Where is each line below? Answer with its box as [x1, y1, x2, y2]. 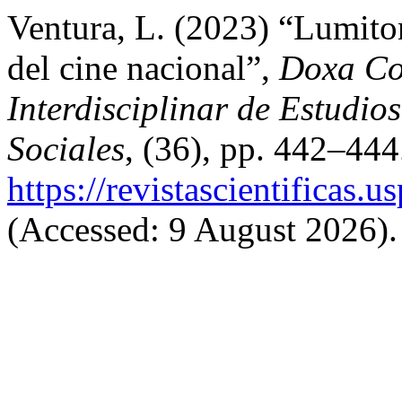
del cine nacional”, [7, 48, 279, 87]
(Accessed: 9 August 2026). [7, 210, 398, 249]
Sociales [7, 129, 125, 168]
